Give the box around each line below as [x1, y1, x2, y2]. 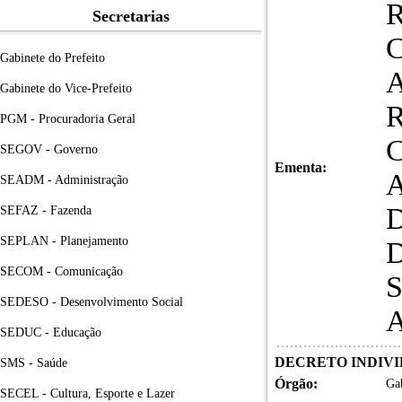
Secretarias [92, 7, 170, 25]
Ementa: [275, 160, 327, 175]
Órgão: [275, 376, 318, 391]
